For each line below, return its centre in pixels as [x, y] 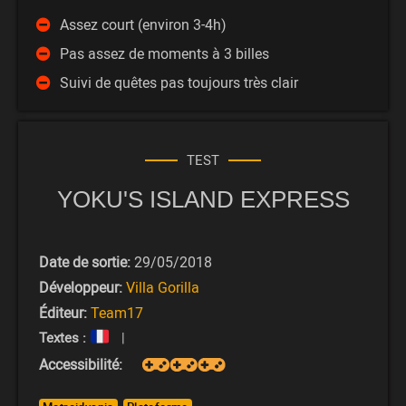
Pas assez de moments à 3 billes [164, 54]
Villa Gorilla [163, 288]
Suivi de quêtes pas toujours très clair [179, 83]
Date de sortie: [87, 262]
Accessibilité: [81, 365]
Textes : [63, 338]
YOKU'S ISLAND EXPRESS [203, 200]
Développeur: [81, 288]
